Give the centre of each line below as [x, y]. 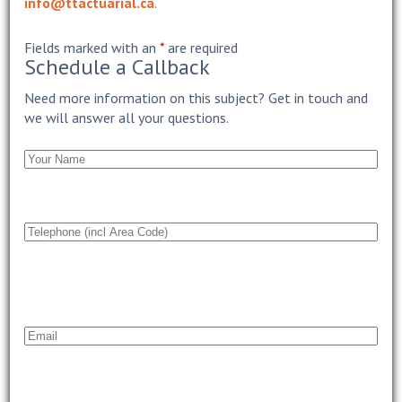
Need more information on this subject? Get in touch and [197, 98]
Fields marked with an [92, 48]
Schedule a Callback [118, 67]
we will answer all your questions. [127, 118]
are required [201, 48]
